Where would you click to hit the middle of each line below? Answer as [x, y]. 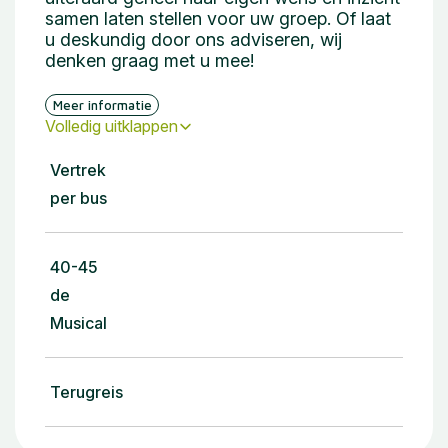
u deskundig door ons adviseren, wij [193, 40]
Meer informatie [102, 104]
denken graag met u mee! [149, 61]
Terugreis [86, 392]
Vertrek [78, 170]
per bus [78, 198]
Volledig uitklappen [111, 126]
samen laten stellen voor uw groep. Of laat [218, 19]
